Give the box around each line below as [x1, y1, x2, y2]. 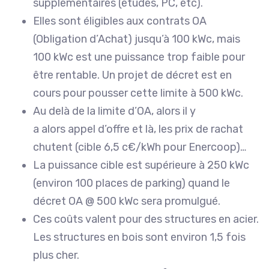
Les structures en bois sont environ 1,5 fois [33, 231, 246, 244]
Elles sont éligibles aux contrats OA [33, 14, 207, 28]
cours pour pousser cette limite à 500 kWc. [33, 86, 243, 100]
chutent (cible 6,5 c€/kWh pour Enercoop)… [33, 141, 246, 154]
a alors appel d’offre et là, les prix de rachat [33, 122, 243, 136]
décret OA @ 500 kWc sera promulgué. [33, 195, 220, 208]
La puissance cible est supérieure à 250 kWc [33, 159, 249, 172]
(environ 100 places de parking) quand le [33, 177, 230, 190]
